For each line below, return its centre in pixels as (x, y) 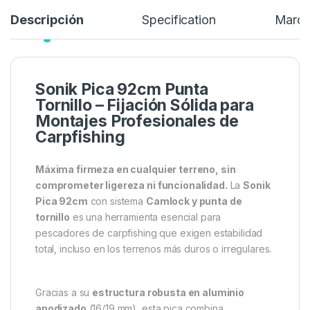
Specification (179, 188)
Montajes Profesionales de (137, 289)
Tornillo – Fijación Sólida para (145, 273)
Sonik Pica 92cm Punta (122, 257)
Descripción (47, 188)
